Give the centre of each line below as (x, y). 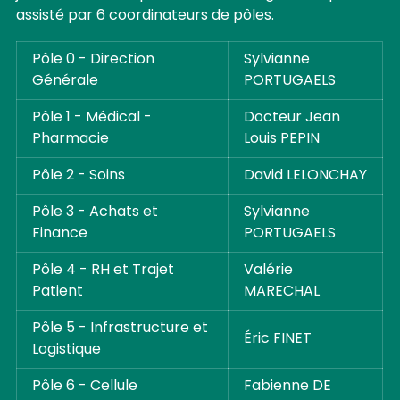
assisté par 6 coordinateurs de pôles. (145, 17)
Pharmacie (70, 140)
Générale (65, 82)
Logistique (66, 350)
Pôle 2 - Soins (78, 176)
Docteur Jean (292, 118)
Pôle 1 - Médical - (92, 118)
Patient (59, 292)
